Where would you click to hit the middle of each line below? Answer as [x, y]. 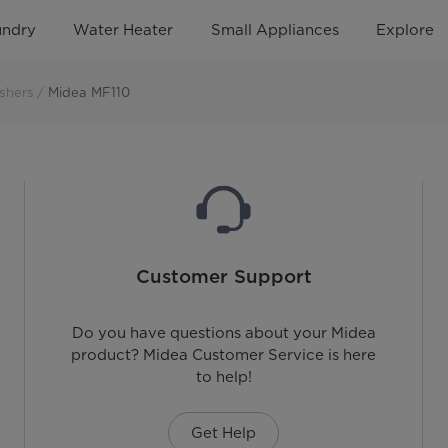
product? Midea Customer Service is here [223, 355]
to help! [223, 377]
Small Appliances [274, 29]
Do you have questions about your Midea [223, 333]
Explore [405, 29]
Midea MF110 [88, 92]
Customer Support [223, 275]
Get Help [223, 433]
